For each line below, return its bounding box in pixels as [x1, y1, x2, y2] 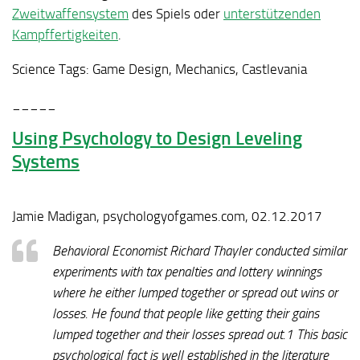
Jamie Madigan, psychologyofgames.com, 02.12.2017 [12, 208, 322, 225]
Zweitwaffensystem [12, 6, 129, 22]
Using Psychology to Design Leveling [12, 128, 302, 150]
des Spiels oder [129, 6, 223, 22]
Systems [12, 151, 80, 174]
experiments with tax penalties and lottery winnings [52, 263, 321, 280]
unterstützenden [223, 6, 321, 22]
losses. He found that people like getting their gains [52, 305, 319, 321]
